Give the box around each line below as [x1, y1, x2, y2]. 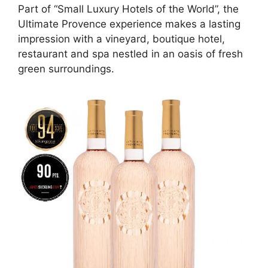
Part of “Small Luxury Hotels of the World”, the [18, 2, 239, 15]
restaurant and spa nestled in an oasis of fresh [18, 47, 243, 60]
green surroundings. [18, 62, 114, 75]
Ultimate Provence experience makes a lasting [18, 17, 240, 30]
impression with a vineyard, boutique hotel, [18, 32, 225, 45]
